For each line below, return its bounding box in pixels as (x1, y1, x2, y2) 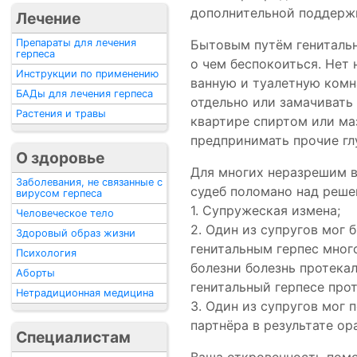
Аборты (16, 267, 55, 279)
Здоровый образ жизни (16, 227, 135, 239)
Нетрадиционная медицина (16, 287, 154, 299)
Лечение (16, 9, 80, 28)
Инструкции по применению (16, 68, 159, 80)
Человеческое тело (16, 207, 114, 219)
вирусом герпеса (16, 187, 102, 199)
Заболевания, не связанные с (16, 176, 163, 188)
